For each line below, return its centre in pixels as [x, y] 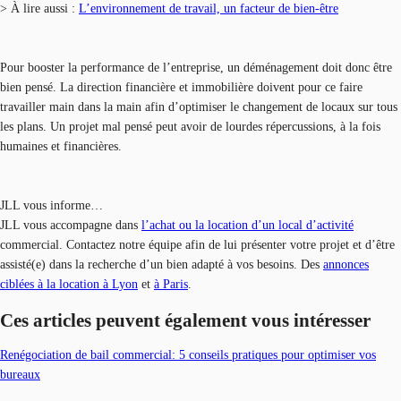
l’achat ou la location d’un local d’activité [247, 226]
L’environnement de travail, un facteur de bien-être [209, 9]
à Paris [171, 285]
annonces [346, 265]
